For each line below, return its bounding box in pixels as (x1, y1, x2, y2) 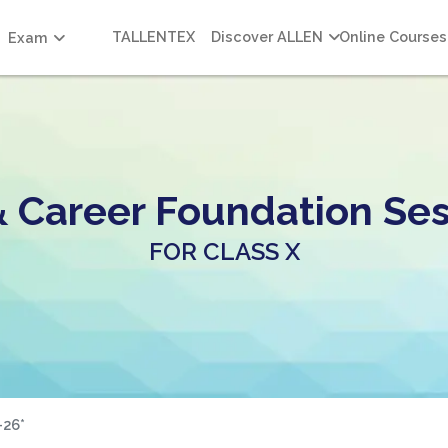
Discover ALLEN (211, 27, 323, 45)
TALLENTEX (112, 27, 195, 45)
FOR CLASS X (148, 237, 300, 267)
